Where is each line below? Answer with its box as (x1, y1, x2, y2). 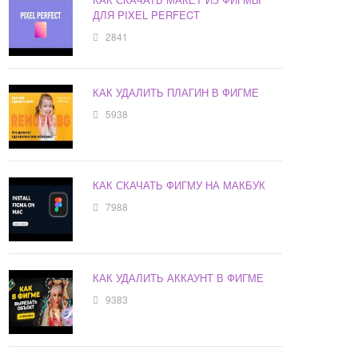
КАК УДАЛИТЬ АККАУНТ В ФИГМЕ (93, 270, 265, 286)
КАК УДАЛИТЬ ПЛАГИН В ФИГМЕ (93, 85, 260, 101)
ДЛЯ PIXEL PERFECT (93, 7, 201, 23)
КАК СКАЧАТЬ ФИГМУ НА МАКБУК (93, 177, 266, 193)
